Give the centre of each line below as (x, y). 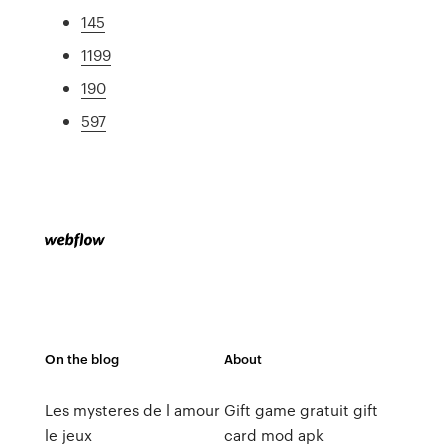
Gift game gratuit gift (300, 410)
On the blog (81, 358)
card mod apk (273, 435)
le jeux (68, 435)
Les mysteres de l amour (132, 410)
